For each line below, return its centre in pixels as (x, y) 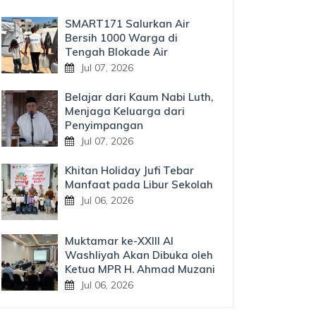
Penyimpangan (104, 125)
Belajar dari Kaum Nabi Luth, (139, 97)
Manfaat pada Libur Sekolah (139, 184)
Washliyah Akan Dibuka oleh (139, 255)
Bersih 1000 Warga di (121, 38)
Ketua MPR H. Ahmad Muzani (140, 269)
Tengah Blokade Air (116, 52)
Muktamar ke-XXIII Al (119, 241)
